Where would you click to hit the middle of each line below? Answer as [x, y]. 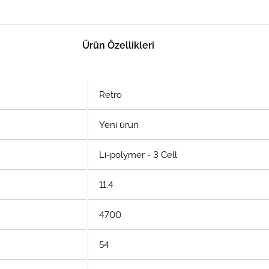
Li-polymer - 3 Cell [137, 155]
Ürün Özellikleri [119, 45]
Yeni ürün [118, 125]
